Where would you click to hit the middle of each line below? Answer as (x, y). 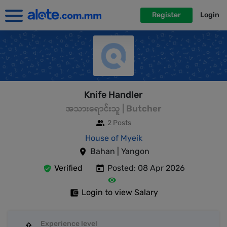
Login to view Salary (120, 192)
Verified (68, 168)
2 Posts (119, 123)
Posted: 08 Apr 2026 (146, 168)
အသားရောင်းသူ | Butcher (113, 108)
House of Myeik (113, 138)
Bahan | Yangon (120, 151)
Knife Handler (113, 95)
